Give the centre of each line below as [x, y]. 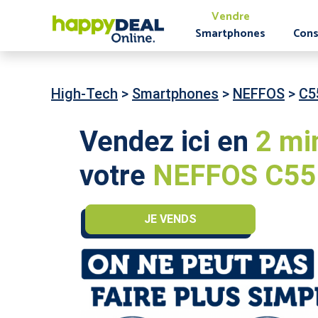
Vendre [230, 16]
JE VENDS [170, 219]
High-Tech [84, 94]
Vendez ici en [168, 142]
